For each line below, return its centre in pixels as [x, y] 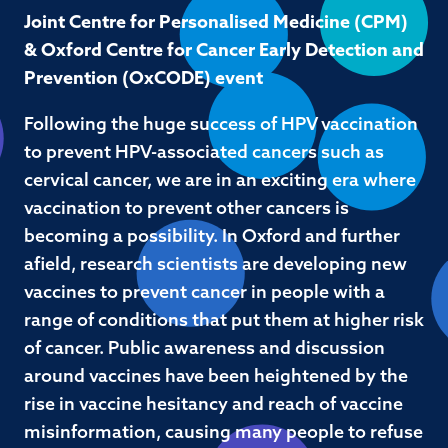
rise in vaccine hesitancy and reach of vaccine [213, 405]
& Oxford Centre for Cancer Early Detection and [224, 51]
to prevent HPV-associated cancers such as [204, 153]
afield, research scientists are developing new [215, 265]
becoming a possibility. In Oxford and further [212, 237]
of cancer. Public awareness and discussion [204, 349]
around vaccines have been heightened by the [216, 377]
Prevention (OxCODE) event [145, 79]
